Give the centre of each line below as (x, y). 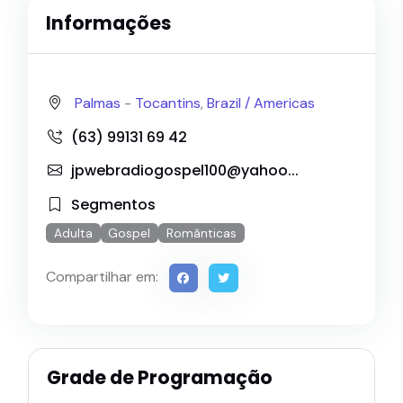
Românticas (202, 233)
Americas (284, 103)
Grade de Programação (160, 377)
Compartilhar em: (102, 277)
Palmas (98, 103)
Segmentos (113, 204)
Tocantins (168, 103)
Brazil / (230, 103)
